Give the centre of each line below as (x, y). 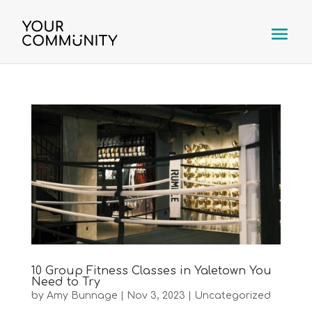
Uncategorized (232, 296)
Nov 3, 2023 (156, 296)
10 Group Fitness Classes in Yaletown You (151, 271)
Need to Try (65, 282)
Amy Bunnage (82, 296)
